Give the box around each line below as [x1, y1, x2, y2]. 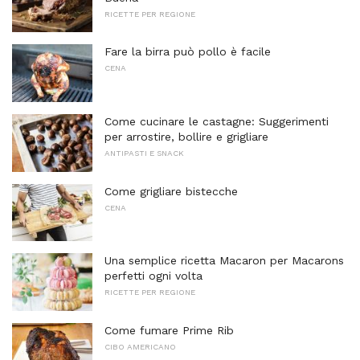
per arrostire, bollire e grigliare [104, 129, 268, 143]
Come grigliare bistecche [104, 184, 238, 198]
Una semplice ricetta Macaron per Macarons [104, 254, 344, 268]
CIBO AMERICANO [104, 342, 176, 351]
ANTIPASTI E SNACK [104, 148, 184, 157]
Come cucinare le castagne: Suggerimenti [104, 114, 329, 128]
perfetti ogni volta [104, 269, 202, 283]
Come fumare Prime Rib [104, 323, 234, 337]
